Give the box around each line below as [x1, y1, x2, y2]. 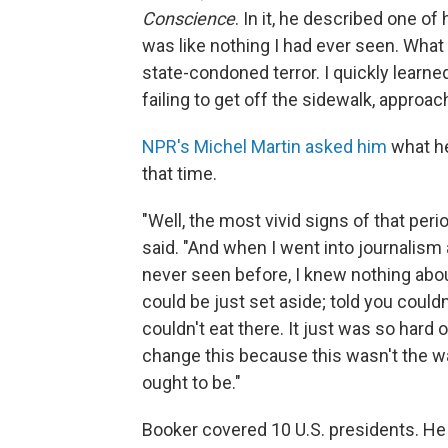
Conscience [142, 8, 235, 30]
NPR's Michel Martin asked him [142, 136, 387, 158]
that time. [142, 163, 217, 185]
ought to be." [142, 372, 241, 394]
